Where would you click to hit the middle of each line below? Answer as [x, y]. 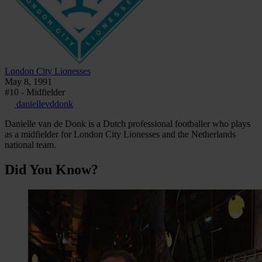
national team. [32, 145]
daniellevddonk [44, 104]
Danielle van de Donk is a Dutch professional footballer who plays [127, 124]
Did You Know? [51, 170]
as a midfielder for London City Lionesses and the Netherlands [120, 135]
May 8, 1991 [28, 82]
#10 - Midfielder [35, 92]
